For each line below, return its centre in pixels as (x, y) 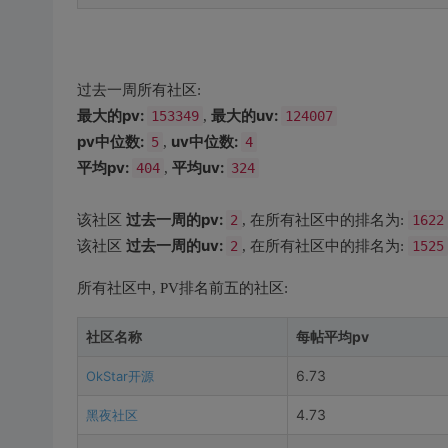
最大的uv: (245, 115)
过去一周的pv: (175, 219)
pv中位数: (111, 141)
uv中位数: (205, 141)
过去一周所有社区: (138, 90)
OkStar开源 (119, 376)
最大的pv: (111, 115)
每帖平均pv (332, 336)
